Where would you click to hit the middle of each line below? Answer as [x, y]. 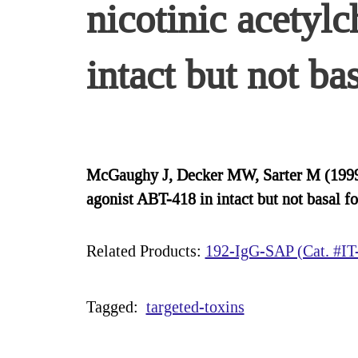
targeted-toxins [195, 307]
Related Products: [145, 251]
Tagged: [114, 307]
